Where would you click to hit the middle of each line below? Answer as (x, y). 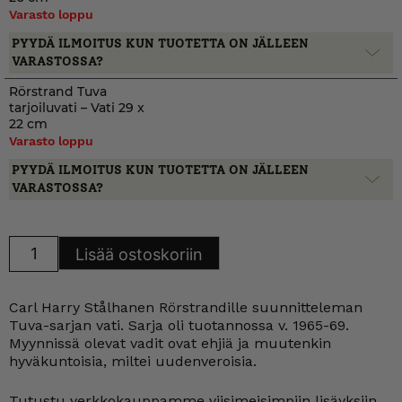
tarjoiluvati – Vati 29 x (77, 108)
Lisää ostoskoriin (139, 254)
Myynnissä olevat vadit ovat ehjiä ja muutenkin (170, 343)
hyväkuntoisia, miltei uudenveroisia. (133, 361)
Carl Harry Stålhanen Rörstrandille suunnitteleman (186, 307)
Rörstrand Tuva (58, 92)
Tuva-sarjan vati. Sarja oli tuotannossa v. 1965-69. (179, 325)
